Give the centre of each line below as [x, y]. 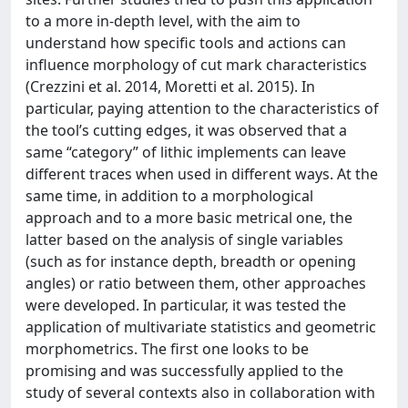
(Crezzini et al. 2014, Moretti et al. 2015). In [170, 86]
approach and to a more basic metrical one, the [189, 217]
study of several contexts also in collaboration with [200, 392]
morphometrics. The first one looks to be [167, 348]
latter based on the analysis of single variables [184, 239]
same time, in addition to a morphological [169, 195]
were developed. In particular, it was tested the [186, 305]
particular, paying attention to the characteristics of [202, 108]
